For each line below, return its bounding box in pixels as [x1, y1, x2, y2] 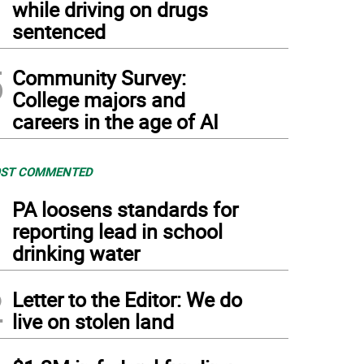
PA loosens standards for [12, 196, 238, 223]
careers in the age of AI [12, 108, 219, 135]
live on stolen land [12, 308, 174, 335]
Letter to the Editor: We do [12, 286, 242, 313]
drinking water [12, 240, 140, 266]
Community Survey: [12, 64, 186, 91]
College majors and [12, 86, 185, 113]
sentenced [12, 18, 106, 45]
